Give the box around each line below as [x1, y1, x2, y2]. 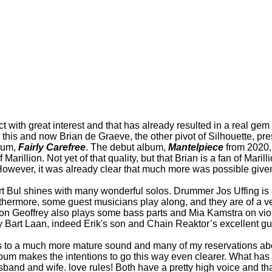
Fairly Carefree [18, 142, 86, 152]
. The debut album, [86, 142, 168, 152]
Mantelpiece [168, 142, 223, 152]
